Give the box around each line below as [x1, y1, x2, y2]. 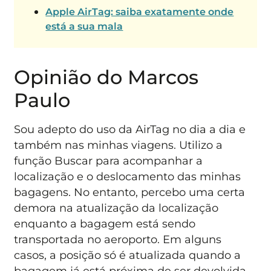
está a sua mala [45, 20, 123, 32]
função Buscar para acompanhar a [14, 154, 203, 167]
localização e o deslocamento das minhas [14, 169, 241, 183]
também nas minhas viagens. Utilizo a [14, 138, 223, 151]
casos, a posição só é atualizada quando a [14, 248, 241, 261]
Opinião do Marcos [14, 65, 199, 89]
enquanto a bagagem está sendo [14, 217, 196, 230]
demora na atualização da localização [14, 201, 219, 214]
